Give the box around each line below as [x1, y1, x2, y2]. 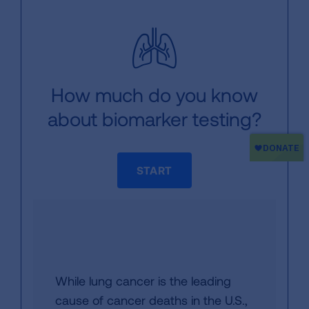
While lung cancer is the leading [55, 273, 231, 288]
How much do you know [51, 83, 258, 106]
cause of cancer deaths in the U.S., [55, 292, 248, 308]
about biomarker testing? [48, 107, 261, 130]
